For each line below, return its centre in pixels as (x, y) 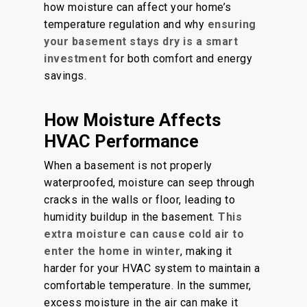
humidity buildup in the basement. (131, 217)
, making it (206, 251)
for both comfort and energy (179, 59)
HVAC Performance (121, 141)
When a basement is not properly (128, 165)
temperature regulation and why (126, 24)
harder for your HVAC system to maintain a (152, 268)
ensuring (232, 24)
